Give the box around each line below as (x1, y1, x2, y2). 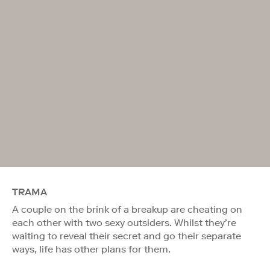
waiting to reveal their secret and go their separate (12, 230, 241, 242)
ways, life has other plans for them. (12, 243, 171, 255)
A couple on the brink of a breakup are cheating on (12, 203, 242, 215)
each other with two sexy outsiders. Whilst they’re (12, 216, 236, 228)
